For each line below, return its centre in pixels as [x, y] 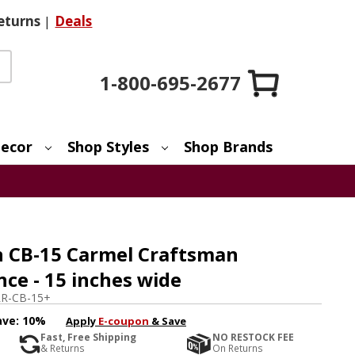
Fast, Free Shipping [88, 338]
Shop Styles [109, 146]
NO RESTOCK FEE [254, 338]
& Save [167, 321]
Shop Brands [229, 146]
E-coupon [123, 321]
